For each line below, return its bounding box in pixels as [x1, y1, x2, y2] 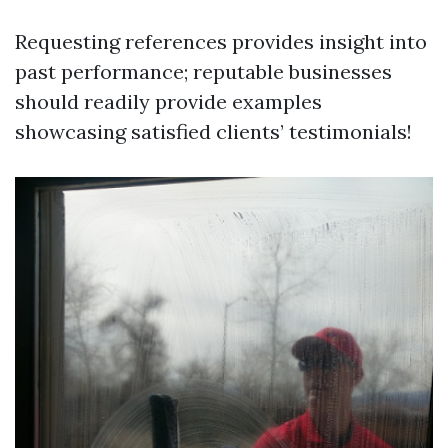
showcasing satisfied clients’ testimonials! [15, 119, 412, 144]
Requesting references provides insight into [15, 29, 427, 54]
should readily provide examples [15, 89, 322, 114]
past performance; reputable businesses [15, 59, 392, 84]
